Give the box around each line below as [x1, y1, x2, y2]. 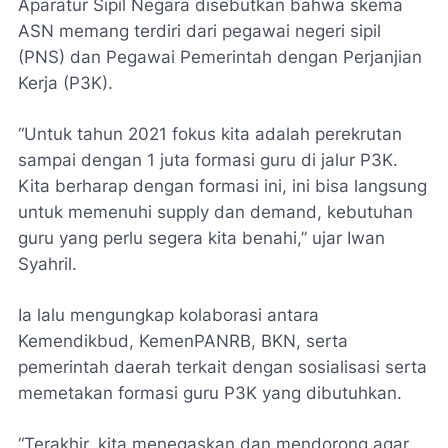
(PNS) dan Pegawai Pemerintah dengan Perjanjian [18, 46, 422, 67]
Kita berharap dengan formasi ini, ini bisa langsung [18, 175, 427, 196]
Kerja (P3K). [18, 72, 113, 93]
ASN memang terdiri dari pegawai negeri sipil [18, 20, 381, 41]
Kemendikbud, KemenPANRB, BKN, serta [18, 330, 348, 351]
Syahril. [18, 253, 77, 274]
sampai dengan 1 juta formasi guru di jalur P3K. [18, 149, 398, 170]
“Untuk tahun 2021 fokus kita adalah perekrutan [18, 123, 402, 144]
